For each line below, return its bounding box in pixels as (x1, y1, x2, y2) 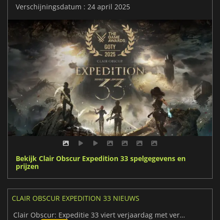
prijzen (16, 162, 39, 171)
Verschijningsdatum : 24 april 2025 (16, 2, 130, 12)
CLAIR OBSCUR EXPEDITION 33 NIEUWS (12, 193, 139, 203)
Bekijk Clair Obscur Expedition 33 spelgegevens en (16, 154, 186, 163)
